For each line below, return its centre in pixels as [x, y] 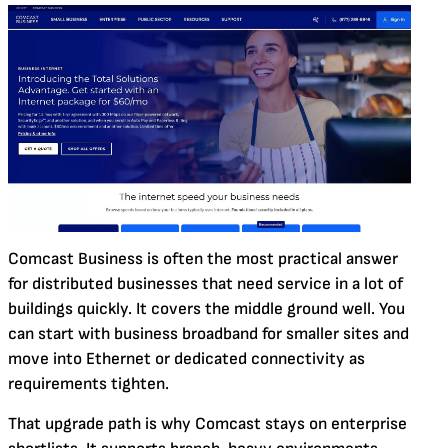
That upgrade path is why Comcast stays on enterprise [207, 423]
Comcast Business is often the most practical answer [203, 258]
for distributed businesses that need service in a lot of [205, 283]
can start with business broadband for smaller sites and [208, 333]
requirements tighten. [88, 383]
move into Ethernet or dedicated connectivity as [186, 358]
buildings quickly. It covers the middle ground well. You [206, 308]
